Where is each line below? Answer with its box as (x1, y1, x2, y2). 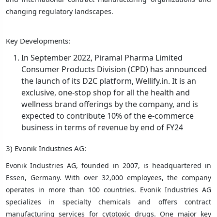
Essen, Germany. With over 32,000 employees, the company (6, 172, 211, 182)
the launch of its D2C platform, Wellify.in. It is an (21, 75, 196, 86)
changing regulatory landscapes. (6, 6, 113, 16)
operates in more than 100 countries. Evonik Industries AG (6, 185, 211, 194)
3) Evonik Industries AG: (6, 143, 86, 153)
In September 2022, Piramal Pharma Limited (21, 52, 183, 63)
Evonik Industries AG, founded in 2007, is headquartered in (6, 160, 211, 170)
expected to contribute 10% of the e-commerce (21, 110, 194, 121)
